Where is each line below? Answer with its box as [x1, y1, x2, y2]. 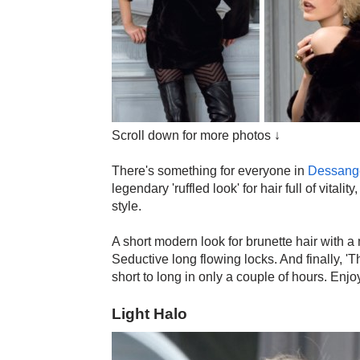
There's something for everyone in [111, 163, 308, 178]
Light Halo [111, 305, 187, 322]
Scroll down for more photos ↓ [111, 128, 280, 142]
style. [111, 198, 141, 213]
